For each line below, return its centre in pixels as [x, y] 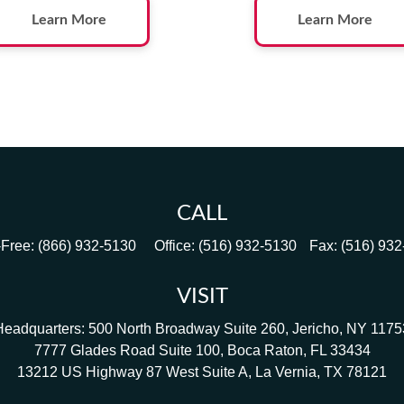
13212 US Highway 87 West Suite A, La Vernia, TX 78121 [202, 372]
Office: [176, 246]
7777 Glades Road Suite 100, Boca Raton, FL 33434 [202, 350]
